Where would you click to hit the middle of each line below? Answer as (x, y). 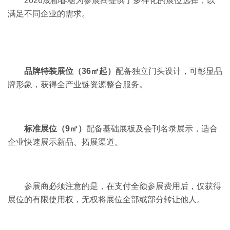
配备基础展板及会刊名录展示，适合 (152, 128)
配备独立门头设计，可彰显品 (169, 71)
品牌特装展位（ (53, 71)
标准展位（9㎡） (55, 128)
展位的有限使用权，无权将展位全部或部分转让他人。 (106, 199)
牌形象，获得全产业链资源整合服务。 (78, 84)
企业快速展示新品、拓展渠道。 (65, 142)
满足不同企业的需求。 (49, 13)
